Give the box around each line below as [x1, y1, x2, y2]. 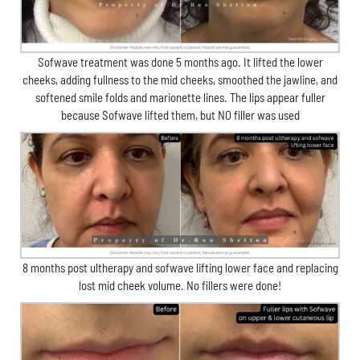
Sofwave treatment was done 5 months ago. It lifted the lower [37, 54, 323, 69]
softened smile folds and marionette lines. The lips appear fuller [35, 89, 325, 104]
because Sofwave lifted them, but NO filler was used [60, 107, 300, 122]
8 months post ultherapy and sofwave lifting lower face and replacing [22, 260, 338, 276]
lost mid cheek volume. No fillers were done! [79, 278, 281, 293]
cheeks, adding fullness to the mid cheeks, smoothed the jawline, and [22, 72, 337, 87]
